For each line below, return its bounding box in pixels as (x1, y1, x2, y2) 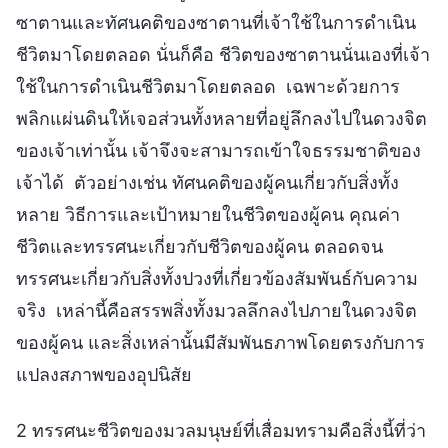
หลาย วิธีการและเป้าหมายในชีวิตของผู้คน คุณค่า (16, 203, 400, 225)
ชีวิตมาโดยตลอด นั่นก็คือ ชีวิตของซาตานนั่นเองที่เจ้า (16, 43, 430, 65)
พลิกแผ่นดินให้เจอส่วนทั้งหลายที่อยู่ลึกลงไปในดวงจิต (16, 107, 427, 129)
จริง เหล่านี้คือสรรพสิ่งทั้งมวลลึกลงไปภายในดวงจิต (16, 299, 417, 321)
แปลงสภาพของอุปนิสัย (16, 363, 192, 385)
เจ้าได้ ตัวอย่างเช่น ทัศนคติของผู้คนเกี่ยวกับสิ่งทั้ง (16, 171, 399, 193)
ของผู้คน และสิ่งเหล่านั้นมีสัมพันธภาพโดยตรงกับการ (16, 331, 425, 353)
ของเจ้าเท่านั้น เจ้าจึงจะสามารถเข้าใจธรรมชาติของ (16, 139, 421, 161)
